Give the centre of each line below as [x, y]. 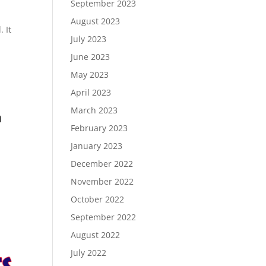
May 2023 [90, 75]
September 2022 [104, 217]
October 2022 [98, 199]
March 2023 [94, 110]
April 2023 [91, 92]
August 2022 [96, 235]
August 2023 [96, 21]
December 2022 [102, 164]
